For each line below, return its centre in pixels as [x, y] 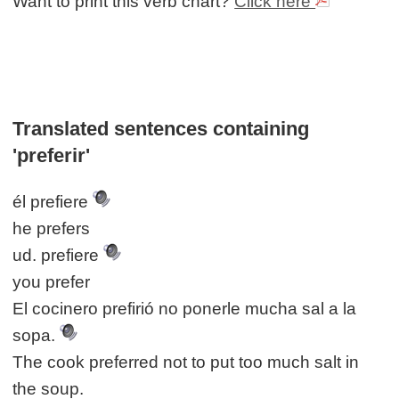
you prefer [52, 282]
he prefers [52, 229]
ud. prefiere [58, 256]
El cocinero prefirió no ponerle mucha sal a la [185, 309]
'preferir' [52, 155]
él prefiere [53, 202]
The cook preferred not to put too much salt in [186, 362]
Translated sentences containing [161, 128]
